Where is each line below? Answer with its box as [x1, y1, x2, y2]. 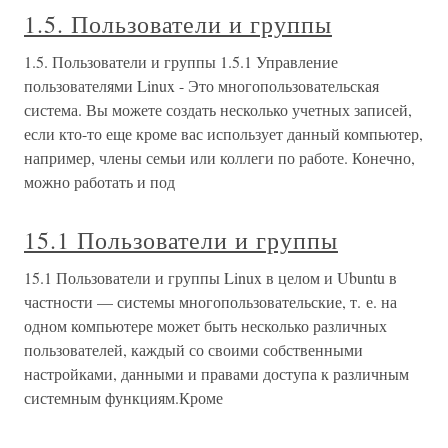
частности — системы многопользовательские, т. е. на [24, 291, 397, 313]
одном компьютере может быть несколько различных [24, 315, 387, 337]
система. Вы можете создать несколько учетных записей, [24, 99, 412, 121]
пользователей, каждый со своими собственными [24, 339, 363, 361]
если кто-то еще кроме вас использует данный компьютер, [24, 123, 423, 145]
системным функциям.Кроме [24, 387, 223, 409]
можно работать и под [24, 171, 175, 193]
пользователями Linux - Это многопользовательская [24, 75, 379, 97]
